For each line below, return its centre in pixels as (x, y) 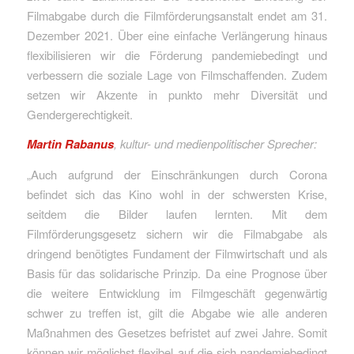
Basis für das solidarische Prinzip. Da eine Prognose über (177, 273)
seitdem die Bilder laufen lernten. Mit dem (177, 214)
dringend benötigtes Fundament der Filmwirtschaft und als (177, 254)
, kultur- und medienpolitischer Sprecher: (215, 144)
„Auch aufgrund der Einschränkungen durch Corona (177, 175)
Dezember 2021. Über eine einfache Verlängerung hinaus (177, 35)
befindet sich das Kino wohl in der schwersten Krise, (177, 194)
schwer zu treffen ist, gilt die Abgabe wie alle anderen (177, 313)
